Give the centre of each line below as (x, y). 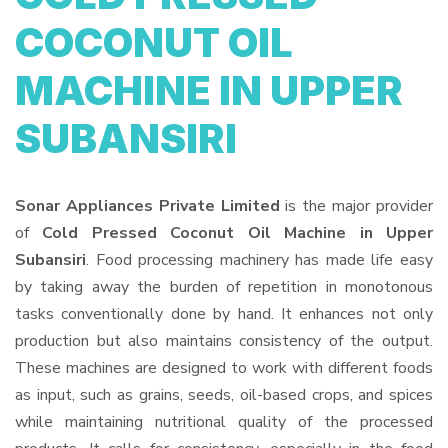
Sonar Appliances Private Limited (147, 206)
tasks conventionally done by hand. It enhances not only (224, 314)
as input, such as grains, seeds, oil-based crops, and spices (224, 395)
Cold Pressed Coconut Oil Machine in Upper (238, 233)
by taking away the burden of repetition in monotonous (224, 287)
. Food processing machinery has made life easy (259, 260)
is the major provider (356, 206)
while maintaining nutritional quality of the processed (224, 422)
